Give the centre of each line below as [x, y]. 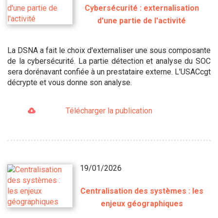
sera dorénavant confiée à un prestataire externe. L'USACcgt [109, 72]
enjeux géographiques [142, 203]
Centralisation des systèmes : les [142, 191]
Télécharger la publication [109, 110]
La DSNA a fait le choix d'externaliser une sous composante [109, 50]
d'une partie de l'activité [142, 20]
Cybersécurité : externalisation [142, 8]
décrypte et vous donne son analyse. [70, 82]
